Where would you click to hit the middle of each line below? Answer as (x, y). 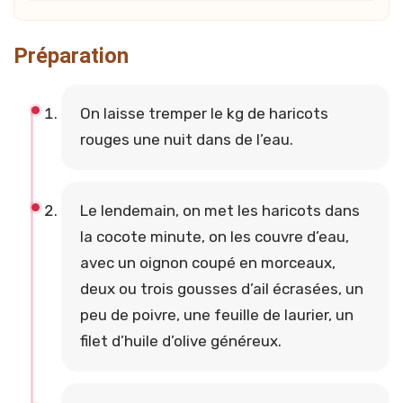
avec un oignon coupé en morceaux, (207, 263)
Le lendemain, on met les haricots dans (219, 211)
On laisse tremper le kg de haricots (204, 114)
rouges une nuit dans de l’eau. (186, 140)
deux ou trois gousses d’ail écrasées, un (221, 289)
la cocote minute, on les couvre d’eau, (214, 237)
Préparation (71, 56)
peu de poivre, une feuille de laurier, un (216, 315)
